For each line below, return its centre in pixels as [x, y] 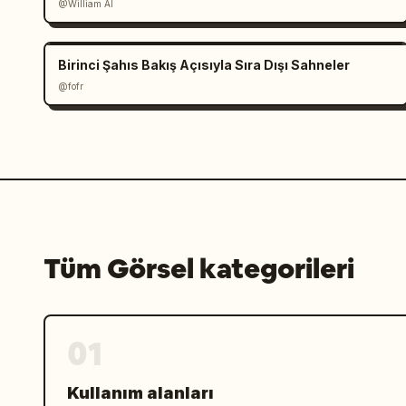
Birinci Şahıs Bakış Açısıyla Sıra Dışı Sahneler [204, 65]
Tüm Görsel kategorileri [199, 269]
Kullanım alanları [140, 393]
